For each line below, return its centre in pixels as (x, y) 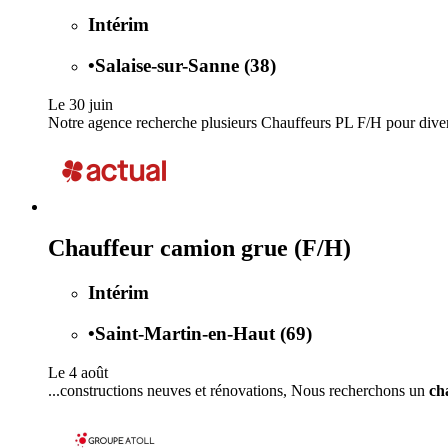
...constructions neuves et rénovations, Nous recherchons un (238, 390)
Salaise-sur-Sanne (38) (185, 65)
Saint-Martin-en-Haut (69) (203, 334)
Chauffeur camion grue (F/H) (199, 248)
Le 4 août (78, 372)
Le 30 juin (80, 104)
